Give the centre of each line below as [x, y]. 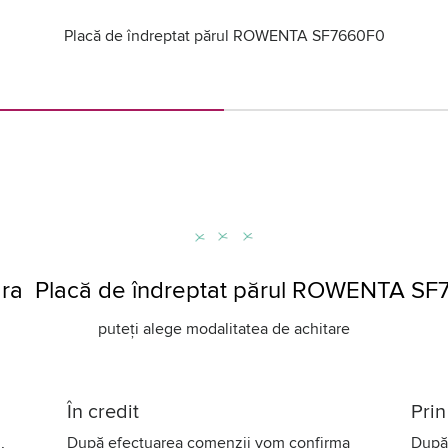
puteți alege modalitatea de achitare [224, 329]
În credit [103, 412]
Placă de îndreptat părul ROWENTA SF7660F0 [224, 36]
